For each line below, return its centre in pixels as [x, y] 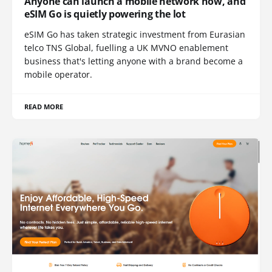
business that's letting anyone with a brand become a [134, 61]
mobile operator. [58, 74]
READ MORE [44, 106]
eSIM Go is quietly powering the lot [105, 14]
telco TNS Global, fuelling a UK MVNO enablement [126, 47]
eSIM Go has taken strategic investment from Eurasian [135, 34]
